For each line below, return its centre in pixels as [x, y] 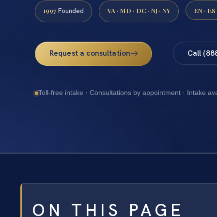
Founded [70, 10]
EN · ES [205, 10]
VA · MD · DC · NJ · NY [139, 10]
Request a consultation [90, 53]
